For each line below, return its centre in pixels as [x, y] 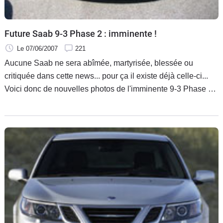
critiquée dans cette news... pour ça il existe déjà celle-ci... [106, 76]
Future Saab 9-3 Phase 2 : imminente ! [81, 33]
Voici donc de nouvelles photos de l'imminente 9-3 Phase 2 [109, 89]
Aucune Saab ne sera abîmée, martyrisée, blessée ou [99, 63]
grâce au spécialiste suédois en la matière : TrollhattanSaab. [111, 102]
